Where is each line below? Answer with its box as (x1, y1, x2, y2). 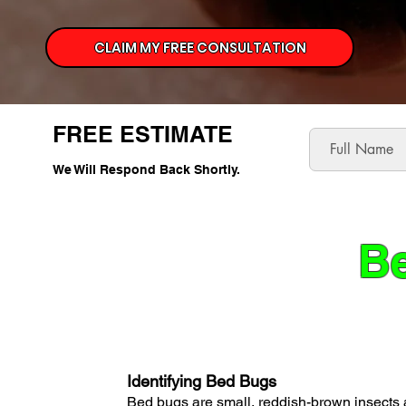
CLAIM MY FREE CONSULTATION (93, 38, 306, 57)
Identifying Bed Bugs (127, 372, 276, 391)
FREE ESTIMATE (53, 121, 233, 148)
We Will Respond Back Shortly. (53, 162, 240, 177)
